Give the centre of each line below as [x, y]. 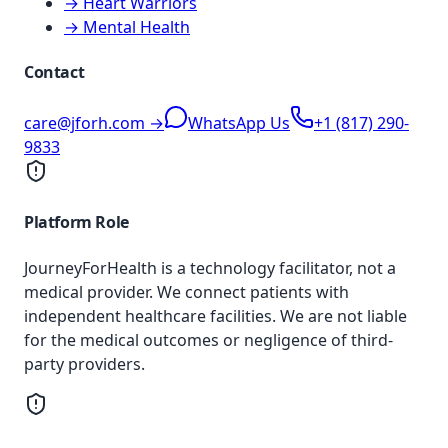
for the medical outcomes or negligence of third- [208, 339]
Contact [54, 71]
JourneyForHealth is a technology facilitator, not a [210, 267]
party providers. [84, 363]
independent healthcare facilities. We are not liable [215, 315]
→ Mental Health [127, 26]
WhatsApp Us [239, 123]
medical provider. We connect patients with [186, 291]
